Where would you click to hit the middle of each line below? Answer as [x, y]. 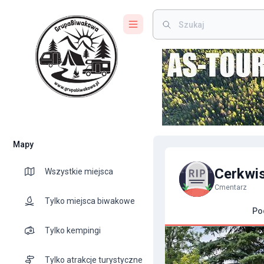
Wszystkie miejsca [79, 171]
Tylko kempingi [73, 230]
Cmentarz [231, 187]
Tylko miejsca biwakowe [90, 201]
